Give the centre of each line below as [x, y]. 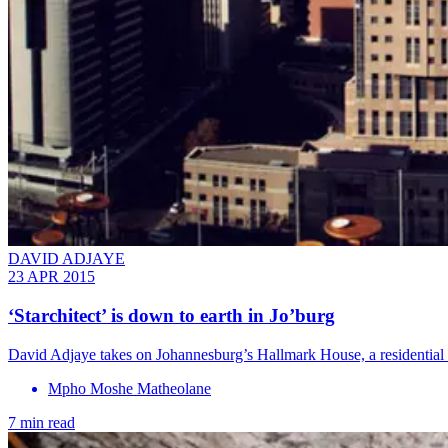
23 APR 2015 [51, 277]
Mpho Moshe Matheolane [129, 388]
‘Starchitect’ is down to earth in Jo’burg [171, 316]
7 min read [41, 422]
